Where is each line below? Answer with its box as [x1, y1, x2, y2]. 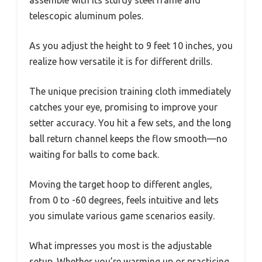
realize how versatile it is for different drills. [29, 56, 212, 67]
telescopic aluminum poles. [29, 11, 143, 22]
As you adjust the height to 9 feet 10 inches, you [29, 40, 233, 51]
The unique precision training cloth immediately [29, 86, 231, 97]
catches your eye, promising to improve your [29, 102, 218, 113]
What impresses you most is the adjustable [29, 240, 212, 251]
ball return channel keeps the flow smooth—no [29, 133, 227, 144]
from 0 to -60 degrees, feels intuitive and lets [29, 195, 219, 206]
